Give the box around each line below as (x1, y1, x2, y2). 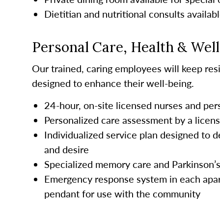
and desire (44, 142, 89, 156)
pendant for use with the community (44, 186, 200, 200)
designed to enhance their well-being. (31, 76, 194, 90)
